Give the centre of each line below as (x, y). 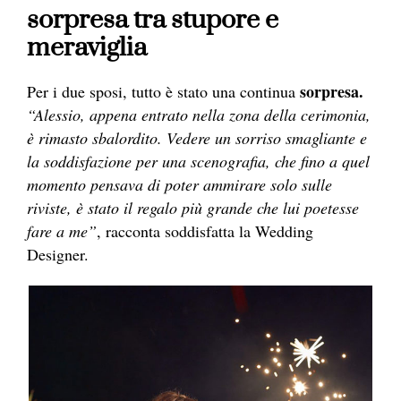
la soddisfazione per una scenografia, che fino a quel (198, 162)
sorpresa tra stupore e (153, 21)
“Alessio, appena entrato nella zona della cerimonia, (199, 115)
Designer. (58, 255)
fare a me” (62, 231)
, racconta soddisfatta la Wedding (205, 231)
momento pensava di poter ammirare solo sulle (179, 185)
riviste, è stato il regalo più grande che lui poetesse (193, 208)
